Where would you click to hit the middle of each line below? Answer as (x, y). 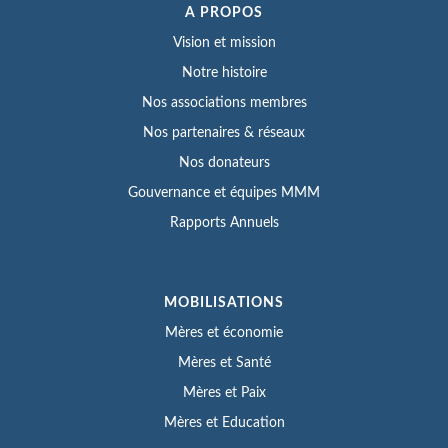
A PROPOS (224, 12)
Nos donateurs (224, 162)
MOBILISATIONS (224, 302)
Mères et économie (224, 332)
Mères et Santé (224, 362)
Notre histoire (224, 72)
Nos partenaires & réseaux (224, 132)
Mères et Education (224, 422)
